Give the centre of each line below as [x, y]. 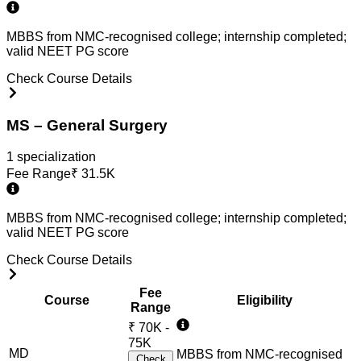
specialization [55, 156]
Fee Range [39, 173]
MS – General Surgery [87, 126]
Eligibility [264, 300]
